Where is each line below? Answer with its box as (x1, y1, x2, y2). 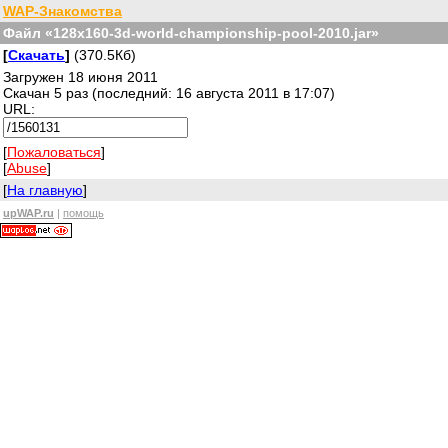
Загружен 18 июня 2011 (3, 69, 158, 85)
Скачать (8, 47, 65, 63)
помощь (63, 207, 104, 219)
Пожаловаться (7, 144, 101, 160)
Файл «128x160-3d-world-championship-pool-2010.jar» (3, 25, 379, 41)
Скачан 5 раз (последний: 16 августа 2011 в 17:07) (3, 85, 335, 101)
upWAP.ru (3, 207, 54, 219)
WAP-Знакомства (3, 3, 122, 19)
